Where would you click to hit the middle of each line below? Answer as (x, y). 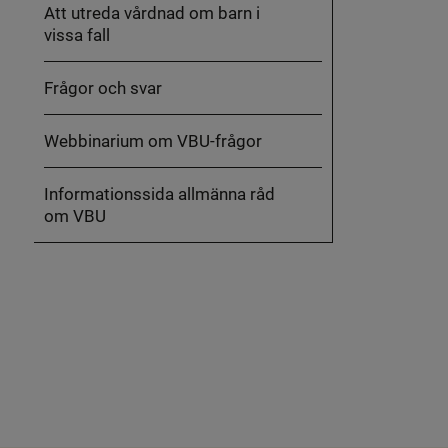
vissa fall (76, 35)
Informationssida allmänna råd (159, 194)
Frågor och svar (102, 88)
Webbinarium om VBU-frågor (152, 141)
